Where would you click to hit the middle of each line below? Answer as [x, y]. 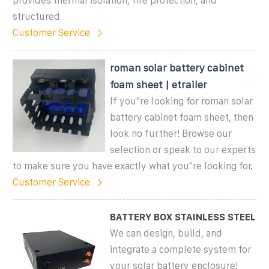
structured [36, 16]
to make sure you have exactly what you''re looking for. [133, 166]
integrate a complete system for [181, 249]
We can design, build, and [166, 233]
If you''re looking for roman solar [182, 101]
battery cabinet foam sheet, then [182, 117]
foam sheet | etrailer [159, 84]
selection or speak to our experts [183, 150]
